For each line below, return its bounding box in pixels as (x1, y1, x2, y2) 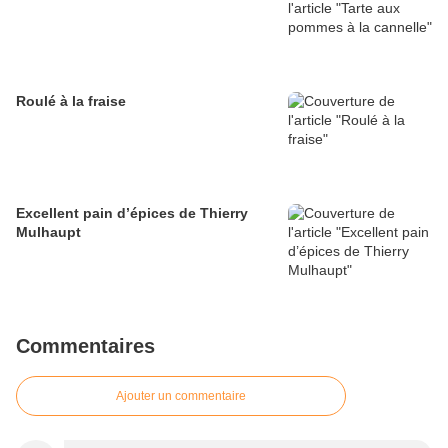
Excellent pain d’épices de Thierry (16, 205, 248, 222)
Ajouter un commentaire (116, 389, 246, 404)
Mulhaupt (16, 224, 81, 241)
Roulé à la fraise (16, 93, 126, 110)
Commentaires (16, 335, 155, 358)
